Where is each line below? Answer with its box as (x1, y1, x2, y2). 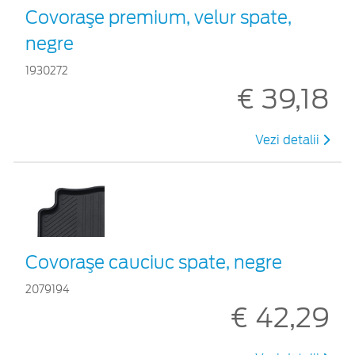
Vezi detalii (255, 133, 323, 148)
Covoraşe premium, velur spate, (25, 7, 292, 29)
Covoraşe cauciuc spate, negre (25, 252, 282, 273)
